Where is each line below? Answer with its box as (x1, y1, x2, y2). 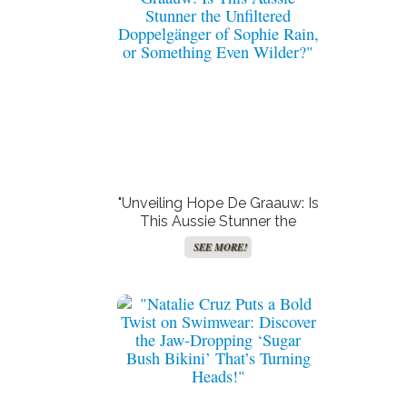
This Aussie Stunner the (140, 213, 296, 230)
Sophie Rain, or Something (130, 249, 306, 266)
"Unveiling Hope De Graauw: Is (117, 194, 319, 212)
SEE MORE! (194, 240, 247, 254)
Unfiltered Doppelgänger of (126, 231, 310, 248)
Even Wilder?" (172, 267, 264, 284)
